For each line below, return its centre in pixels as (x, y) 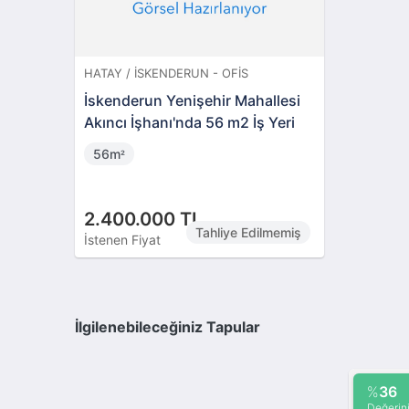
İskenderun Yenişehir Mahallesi (193, 100)
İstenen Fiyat (123, 239)
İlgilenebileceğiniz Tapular (168, 327)
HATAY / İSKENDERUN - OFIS (167, 73)
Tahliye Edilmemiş (248, 232)
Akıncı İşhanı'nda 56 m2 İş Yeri (190, 122)
